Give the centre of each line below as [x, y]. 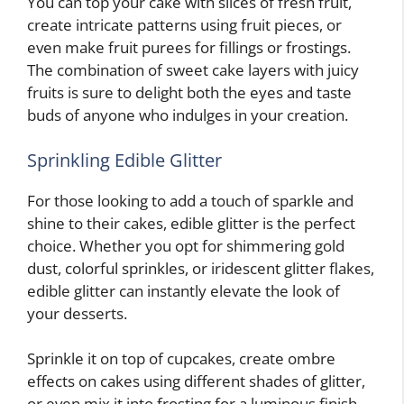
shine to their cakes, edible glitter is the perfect [191, 223]
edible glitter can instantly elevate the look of [184, 290]
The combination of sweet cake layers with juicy [193, 70]
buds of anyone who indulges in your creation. [188, 115]
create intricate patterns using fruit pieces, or [184, 25]
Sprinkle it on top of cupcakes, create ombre [181, 359]
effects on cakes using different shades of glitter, [196, 381]
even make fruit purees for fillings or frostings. [189, 48]
